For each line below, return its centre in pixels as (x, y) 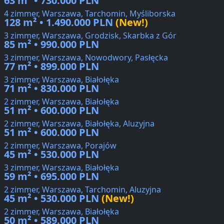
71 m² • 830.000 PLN (51, 88)
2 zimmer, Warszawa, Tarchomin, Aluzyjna (82, 190)
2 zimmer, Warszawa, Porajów (60, 146)
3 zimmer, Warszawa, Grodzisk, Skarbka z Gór (90, 36)
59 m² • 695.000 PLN (51, 176)
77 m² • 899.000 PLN (51, 66)
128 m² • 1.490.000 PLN (58, 22)
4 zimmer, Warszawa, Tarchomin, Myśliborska (90, 14)
